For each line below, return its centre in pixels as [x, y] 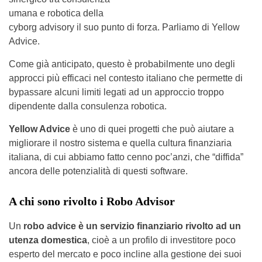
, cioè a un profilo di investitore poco [161, 240]
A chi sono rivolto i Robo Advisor [92, 201]
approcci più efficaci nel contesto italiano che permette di [126, 78]
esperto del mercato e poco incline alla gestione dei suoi [125, 254]
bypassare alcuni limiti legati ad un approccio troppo [116, 92]
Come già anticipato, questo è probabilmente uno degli [122, 64]
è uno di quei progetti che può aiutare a [152, 129]
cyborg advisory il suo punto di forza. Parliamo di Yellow [124, 27]
